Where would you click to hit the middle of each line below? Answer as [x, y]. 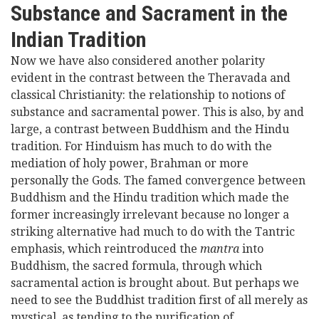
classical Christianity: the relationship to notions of [148, 95]
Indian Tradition [78, 40]
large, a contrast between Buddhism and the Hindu [150, 129]
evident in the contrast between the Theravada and [151, 78]
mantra [220, 249]
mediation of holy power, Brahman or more [130, 163]
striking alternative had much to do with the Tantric [153, 232]
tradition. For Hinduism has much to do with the [141, 146]
